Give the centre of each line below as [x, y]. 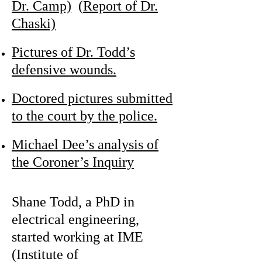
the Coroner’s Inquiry [73, 162]
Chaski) [34, 23]
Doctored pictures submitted [92, 98]
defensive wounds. [64, 70]
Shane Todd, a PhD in [73, 202]
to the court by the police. [85, 116]
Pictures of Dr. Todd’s [73, 52]
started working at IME [77, 237]
